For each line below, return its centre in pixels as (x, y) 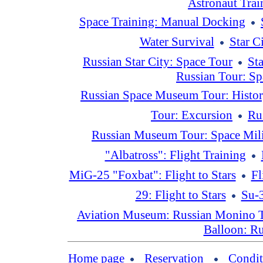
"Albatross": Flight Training (175, 155)
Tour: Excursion (192, 115)
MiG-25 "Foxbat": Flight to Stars (152, 175)
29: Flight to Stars (181, 195)
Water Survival (177, 42)
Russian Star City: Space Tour (158, 62)
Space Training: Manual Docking (162, 22)
